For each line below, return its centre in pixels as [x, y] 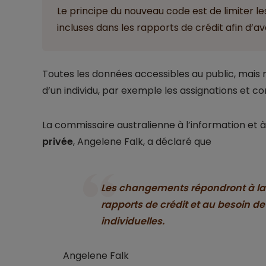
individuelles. [132, 221]
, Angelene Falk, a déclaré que [142, 142]
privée [57, 142]
